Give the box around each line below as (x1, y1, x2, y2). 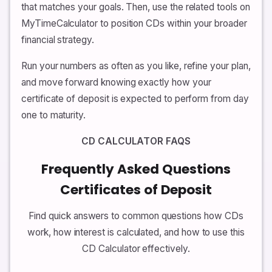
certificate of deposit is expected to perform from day (21, 92, 249, 104)
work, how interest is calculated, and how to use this (27, 226, 245, 238)
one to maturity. (21, 109, 86, 121)
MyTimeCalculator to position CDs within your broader (21, 17, 247, 29)
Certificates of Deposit (60, 180, 212, 199)
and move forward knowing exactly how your (21, 76, 211, 88)
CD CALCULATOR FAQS (81, 135, 191, 147)
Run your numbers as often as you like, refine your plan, (21, 59, 251, 72)
